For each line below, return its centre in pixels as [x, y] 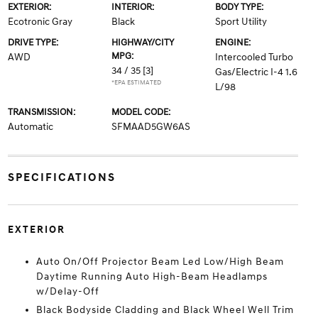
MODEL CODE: [141, 112]
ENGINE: [233, 43]
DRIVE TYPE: [33, 43]
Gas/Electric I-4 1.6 [257, 72]
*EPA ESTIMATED [136, 83]
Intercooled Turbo [254, 57]
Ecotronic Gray [40, 22]
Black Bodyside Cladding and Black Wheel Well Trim [165, 310]
